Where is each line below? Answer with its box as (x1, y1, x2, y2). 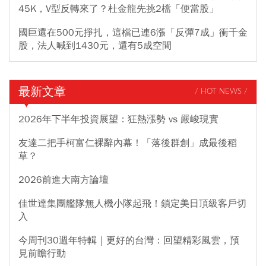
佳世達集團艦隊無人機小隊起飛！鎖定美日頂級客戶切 (18, 197, 246, 210)
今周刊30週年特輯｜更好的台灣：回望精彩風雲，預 (18, 234, 239, 246)
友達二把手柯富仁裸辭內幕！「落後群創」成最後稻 (18, 137, 237, 149)
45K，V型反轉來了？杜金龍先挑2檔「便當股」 (18, 2, 218, 15)
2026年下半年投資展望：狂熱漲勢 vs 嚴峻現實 (18, 113, 218, 125)
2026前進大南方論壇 (18, 173, 109, 186)
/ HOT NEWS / (195, 88, 248, 96)
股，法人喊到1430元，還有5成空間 (18, 39, 172, 52)
